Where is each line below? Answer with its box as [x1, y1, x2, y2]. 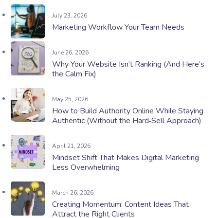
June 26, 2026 [52, 49, 89, 57]
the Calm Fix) [52, 69, 97, 80]
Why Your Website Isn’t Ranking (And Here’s [52, 59, 205, 70]
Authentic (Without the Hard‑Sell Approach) [52, 115, 202, 127]
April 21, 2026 [52, 142, 91, 150]
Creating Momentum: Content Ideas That [52, 199, 189, 210]
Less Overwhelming [52, 162, 120, 173]
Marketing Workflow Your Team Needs [52, 22, 185, 33]
